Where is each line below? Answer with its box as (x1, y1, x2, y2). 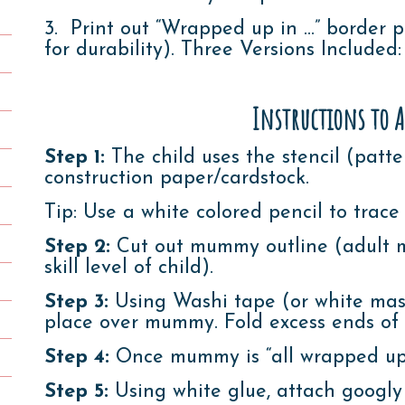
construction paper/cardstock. (43, 167, 309, 189)
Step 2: (43, 236, 110, 258)
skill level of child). (43, 257, 213, 278)
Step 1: (43, 146, 105, 168)
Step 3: (43, 291, 108, 313)
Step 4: (43, 346, 109, 368)
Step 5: (43, 381, 108, 402)
